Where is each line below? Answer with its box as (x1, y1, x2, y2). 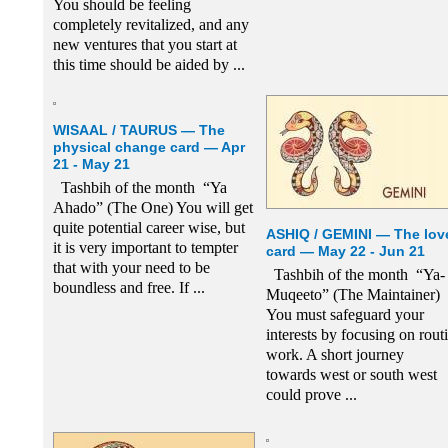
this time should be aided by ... (52, 56, 245, 73)
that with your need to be (52, 259, 210, 276)
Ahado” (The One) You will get (52, 199, 253, 216)
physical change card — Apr (52, 139, 245, 155)
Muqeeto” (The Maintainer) (265, 286, 440, 303)
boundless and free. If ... (52, 279, 205, 296)
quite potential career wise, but (52, 219, 245, 236)
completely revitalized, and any (52, 16, 249, 33)
